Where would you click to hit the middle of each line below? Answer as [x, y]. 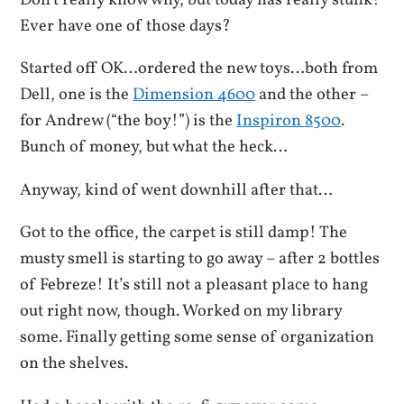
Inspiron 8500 [289, 121]
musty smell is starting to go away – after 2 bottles [200, 259]
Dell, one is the [77, 95]
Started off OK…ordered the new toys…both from [199, 69]
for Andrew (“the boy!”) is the [129, 121]
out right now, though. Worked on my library [181, 312]
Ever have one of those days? [126, 26]
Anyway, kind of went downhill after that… [177, 190]
